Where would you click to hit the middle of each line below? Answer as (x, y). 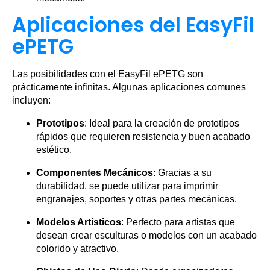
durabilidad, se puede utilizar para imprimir (127, 186)
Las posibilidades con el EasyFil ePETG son (108, 74)
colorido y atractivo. (77, 249)
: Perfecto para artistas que (178, 222)
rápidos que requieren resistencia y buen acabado (143, 137)
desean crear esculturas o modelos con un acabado (146, 235)
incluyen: (31, 100)
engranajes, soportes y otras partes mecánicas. (137, 199)
